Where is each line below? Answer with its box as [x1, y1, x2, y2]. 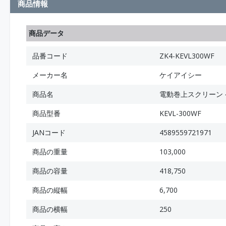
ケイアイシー [159, 70, 202, 80]
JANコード [32, 128, 66, 137]
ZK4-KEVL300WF [159, 51, 214, 61]
